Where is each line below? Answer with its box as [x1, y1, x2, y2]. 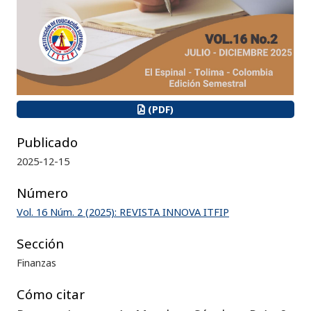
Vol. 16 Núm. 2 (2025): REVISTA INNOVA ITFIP [17, 204, 229, 219]
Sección [17, 234, 64, 252]
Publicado [17, 133, 78, 151]
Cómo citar [17, 285, 85, 303]
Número [17, 183, 68, 201]
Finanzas [17, 255, 56, 269]
